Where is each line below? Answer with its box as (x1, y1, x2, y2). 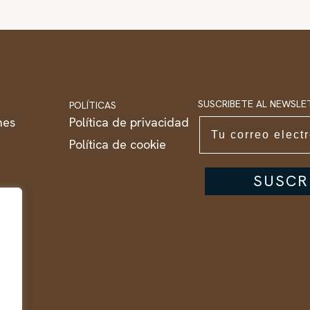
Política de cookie (69, 136, 167, 152)
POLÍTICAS (69, 98, 117, 111)
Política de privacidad (69, 113, 190, 130)
